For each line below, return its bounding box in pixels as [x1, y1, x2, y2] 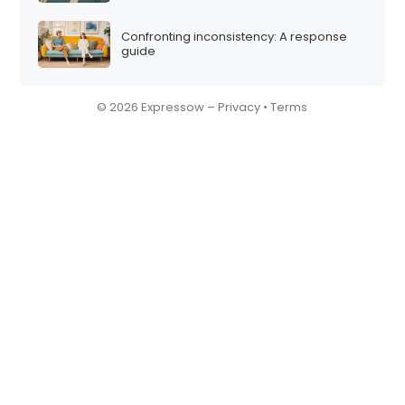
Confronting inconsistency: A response [121, 27, 348, 45]
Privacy [218, 99, 261, 117]
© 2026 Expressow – [97, 99, 219, 117]
